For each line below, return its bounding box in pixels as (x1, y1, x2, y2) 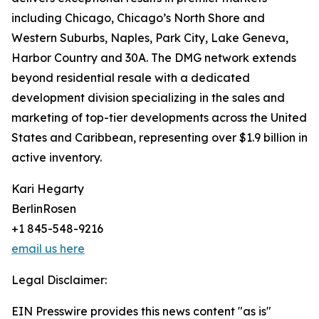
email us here (11, 241, 85, 256)
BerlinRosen (11, 202, 76, 216)
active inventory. (11, 150, 102, 165)
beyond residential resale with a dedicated (11, 70, 250, 85)
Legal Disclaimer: (11, 273, 107, 288)
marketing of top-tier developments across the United (11, 110, 307, 125)
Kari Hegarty (11, 182, 84, 197)
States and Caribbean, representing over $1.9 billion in (11, 130, 308, 145)
